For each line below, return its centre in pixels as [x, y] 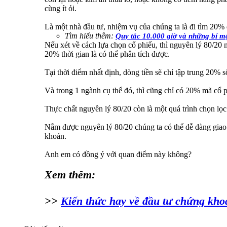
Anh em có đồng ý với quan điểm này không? [118, 155]
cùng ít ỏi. [61, 9]
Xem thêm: [70, 175]
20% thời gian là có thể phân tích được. [107, 54]
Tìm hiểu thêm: [90, 36]
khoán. [55, 136]
